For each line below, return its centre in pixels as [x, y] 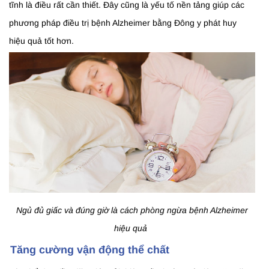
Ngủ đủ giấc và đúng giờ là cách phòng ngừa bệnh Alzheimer [132, 210]
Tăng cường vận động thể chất [90, 250]
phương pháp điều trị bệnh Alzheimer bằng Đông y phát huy [123, 23]
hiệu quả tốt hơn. [41, 41]
